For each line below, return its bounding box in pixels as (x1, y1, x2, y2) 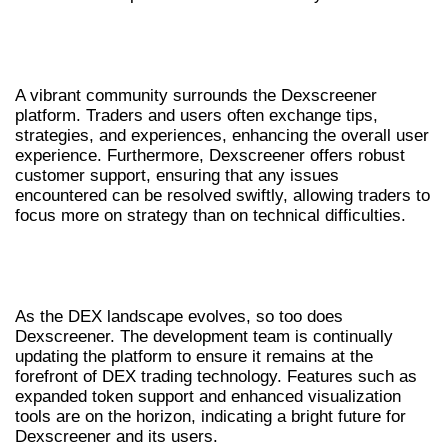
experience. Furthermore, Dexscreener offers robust (15, 145, 405, 165)
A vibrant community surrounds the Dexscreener (15, 85, 377, 105)
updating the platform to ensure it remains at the (15, 347, 373, 367)
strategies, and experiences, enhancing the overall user (15, 125, 429, 145)
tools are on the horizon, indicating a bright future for (15, 407, 406, 427)
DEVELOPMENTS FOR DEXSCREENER (15, 264, 420, 299)
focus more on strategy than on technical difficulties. (15, 205, 406, 225)
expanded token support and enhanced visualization (15, 387, 401, 407)
